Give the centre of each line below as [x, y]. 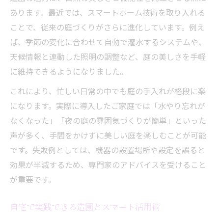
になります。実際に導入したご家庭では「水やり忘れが [108, 105]
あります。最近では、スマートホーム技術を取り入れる [108, 12]
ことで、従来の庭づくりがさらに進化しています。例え [107, 27]
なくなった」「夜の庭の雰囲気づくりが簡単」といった [108, 120]
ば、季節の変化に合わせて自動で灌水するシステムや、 [108, 41]
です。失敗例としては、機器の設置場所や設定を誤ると [108, 150]
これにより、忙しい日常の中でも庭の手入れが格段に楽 [108, 91]
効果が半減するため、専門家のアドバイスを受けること [108, 164]
